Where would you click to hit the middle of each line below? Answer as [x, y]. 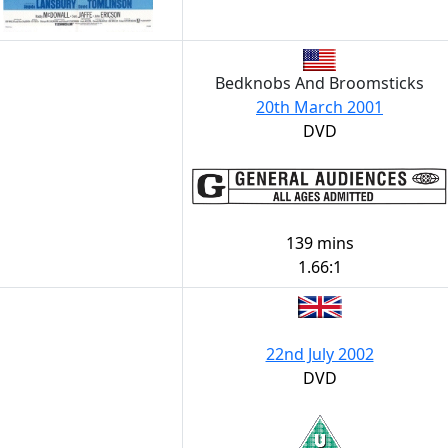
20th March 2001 [319, 107]
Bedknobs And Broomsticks [319, 83]
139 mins [319, 243]
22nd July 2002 [319, 354]
